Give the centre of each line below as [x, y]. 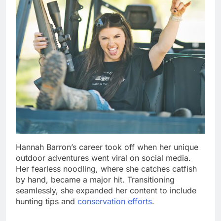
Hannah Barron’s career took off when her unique [107, 147]
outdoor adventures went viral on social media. [103, 158]
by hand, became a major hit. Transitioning [95, 180]
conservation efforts [115, 202]
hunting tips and [47, 202]
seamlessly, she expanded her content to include [106, 191]
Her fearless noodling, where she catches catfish [106, 169]
